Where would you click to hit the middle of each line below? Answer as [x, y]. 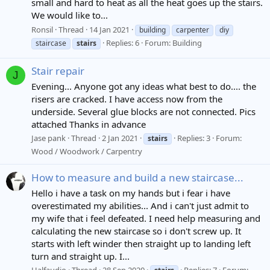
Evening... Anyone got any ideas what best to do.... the [144, 86]
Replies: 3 [194, 138]
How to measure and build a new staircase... [137, 177]
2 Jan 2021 [120, 138]
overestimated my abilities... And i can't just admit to [140, 205]
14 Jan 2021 [109, 29]
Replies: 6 [123, 42]
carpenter [193, 30]
